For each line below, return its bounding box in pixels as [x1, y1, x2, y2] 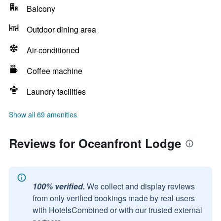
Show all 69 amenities [9, 110, 77, 119]
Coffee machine [27, 65, 82, 76]
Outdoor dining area [27, 24, 96, 35]
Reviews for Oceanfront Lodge [9, 135, 181, 151]
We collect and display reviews [87, 181, 195, 192]
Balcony [27, 3, 55, 14]
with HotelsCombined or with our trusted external [33, 204, 202, 216]
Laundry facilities [27, 86, 86, 97]
